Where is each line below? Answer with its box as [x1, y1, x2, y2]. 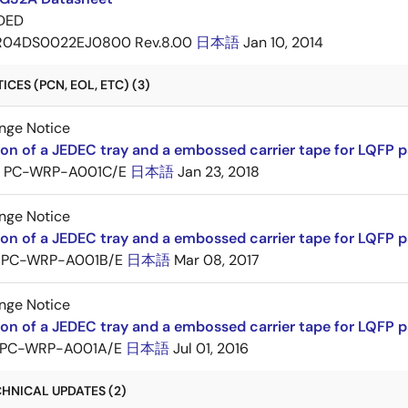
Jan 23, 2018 [178, 162, 260, 181]
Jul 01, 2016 [173, 339, 249, 358]
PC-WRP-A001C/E [4, 162, 127, 181]
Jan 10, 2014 [243, 33, 323, 52]
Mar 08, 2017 [174, 250, 260, 270]
